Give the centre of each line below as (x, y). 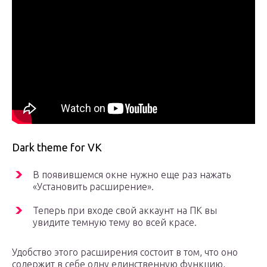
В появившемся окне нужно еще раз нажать (132, 175)
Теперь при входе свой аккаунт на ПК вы (125, 211)
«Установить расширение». (93, 187)
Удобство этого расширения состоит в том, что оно (125, 252)
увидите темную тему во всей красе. (115, 223)
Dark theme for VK (57, 148)
